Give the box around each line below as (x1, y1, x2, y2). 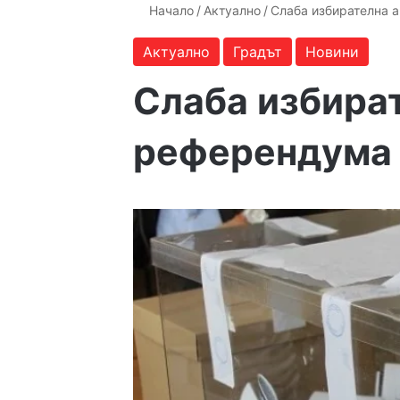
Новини (305, 43, 360, 61)
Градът (233, 43, 283, 61)
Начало (146, 3, 195, 18)
